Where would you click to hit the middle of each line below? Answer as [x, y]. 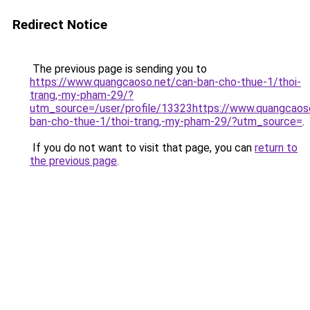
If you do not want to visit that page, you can [142, 148]
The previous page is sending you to [118, 69]
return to [276, 148]
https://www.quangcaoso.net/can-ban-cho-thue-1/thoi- [165, 82]
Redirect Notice [60, 25]
